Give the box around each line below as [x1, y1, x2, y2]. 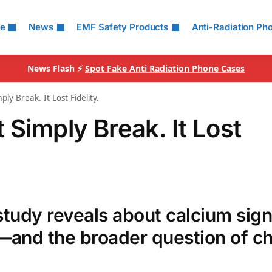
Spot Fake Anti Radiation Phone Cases [85, 63, 245, 74]
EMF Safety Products [76, 21, 169, 33]
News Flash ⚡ [27, 63, 85, 74]
